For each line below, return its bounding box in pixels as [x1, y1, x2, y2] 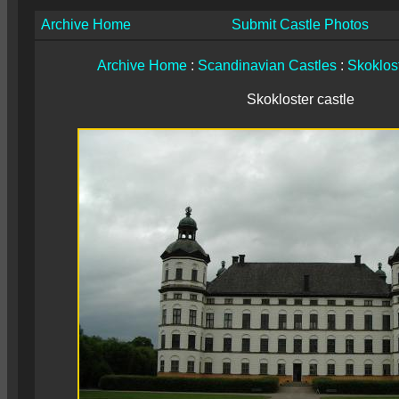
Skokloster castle [246, 92, 354, 107]
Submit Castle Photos [232, 17, 369, 32]
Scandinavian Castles [198, 58, 337, 73]
